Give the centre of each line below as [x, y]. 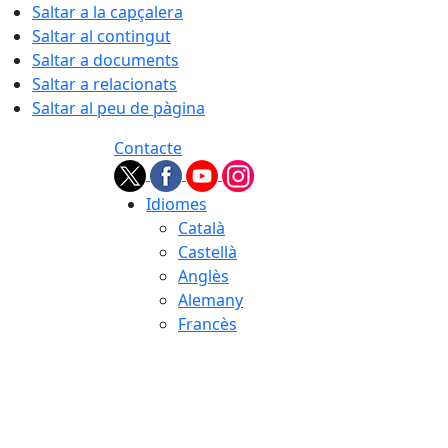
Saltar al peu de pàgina [118, 108]
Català [201, 228]
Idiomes [176, 204]
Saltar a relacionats [104, 84]
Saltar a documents [105, 60]
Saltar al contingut [101, 36]
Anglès [203, 276]
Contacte [148, 148]
